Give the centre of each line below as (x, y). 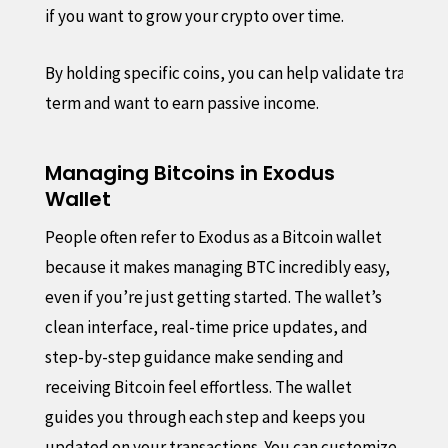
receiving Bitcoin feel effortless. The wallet (198, 386)
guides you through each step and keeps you (205, 416)
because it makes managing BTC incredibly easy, (217, 266)
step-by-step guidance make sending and (194, 356)
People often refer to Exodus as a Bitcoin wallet (213, 236)
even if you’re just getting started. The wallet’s (213, 296)
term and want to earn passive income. (181, 102)
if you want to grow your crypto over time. (194, 15)
